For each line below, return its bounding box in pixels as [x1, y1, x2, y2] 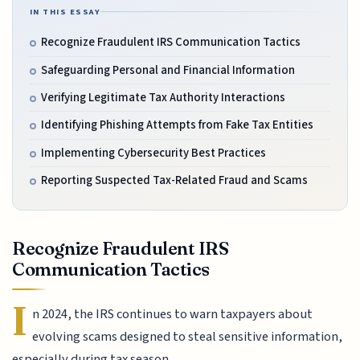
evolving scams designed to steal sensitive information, [32, 327, 343, 347]
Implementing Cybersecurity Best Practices [40, 144, 266, 162]
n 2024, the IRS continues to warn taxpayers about [32, 305, 313, 325]
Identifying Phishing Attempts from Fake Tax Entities [40, 117, 313, 134]
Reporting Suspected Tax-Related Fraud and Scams [40, 172, 308, 190]
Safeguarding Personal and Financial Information [40, 61, 295, 79]
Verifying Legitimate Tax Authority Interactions [40, 89, 285, 107]
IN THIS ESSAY [29, 6, 101, 18]
